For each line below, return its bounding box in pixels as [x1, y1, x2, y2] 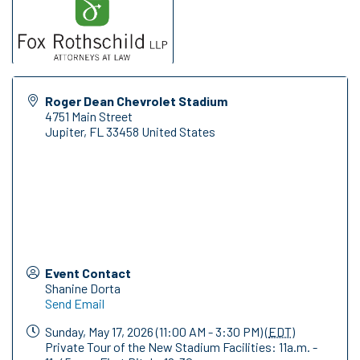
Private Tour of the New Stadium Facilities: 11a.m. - [45, 339, 317, 355]
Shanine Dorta [45, 280, 121, 297]
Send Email [45, 296, 104, 312]
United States [141, 124, 215, 140]
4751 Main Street [45, 108, 133, 125]
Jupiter [45, 124, 84, 140]
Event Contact [45, 265, 131, 281]
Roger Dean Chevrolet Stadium [45, 93, 227, 109]
